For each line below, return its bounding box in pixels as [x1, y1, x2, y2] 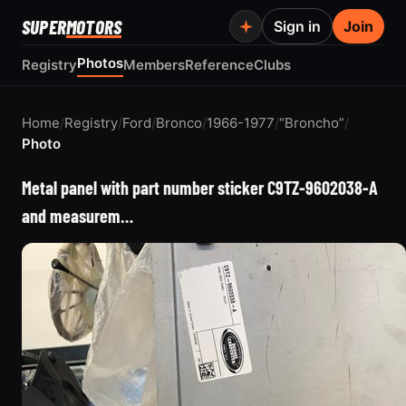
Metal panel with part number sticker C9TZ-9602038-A [22, 177, 378, 198]
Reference [185, 56, 254, 73]
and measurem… [22, 205, 133, 227]
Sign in [274, 17, 321, 35]
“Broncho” [279, 114, 344, 131]
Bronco [156, 114, 202, 131]
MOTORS [66, 14, 122, 38]
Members [123, 56, 185, 73]
